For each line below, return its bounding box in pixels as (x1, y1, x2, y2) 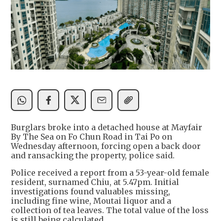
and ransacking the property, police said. (11, 150, 175, 160)
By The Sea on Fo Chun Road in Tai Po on (11, 131, 172, 142)
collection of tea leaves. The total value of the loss (11, 205, 209, 215)
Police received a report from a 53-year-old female (11, 167, 209, 178)
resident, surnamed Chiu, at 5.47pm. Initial (11, 177, 179, 187)
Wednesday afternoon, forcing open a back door (11, 141, 201, 151)
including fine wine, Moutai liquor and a (11, 195, 171, 206)
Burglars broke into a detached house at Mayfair (11, 122, 202, 132)
